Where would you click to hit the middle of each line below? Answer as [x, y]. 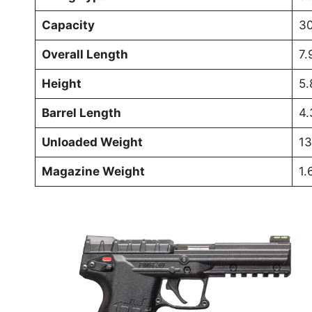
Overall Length [85, 54]
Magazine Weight [93, 171]
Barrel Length [81, 112]
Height [61, 83]
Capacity [68, 25]
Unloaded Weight [92, 142]
